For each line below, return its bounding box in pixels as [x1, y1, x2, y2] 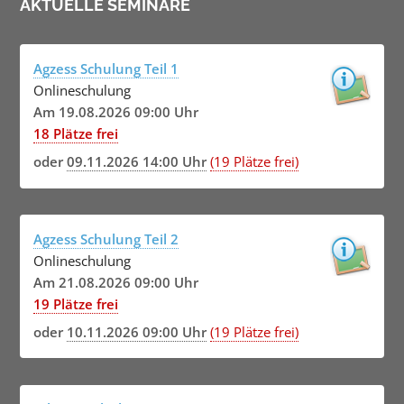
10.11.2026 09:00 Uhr [66, 322, 207, 341]
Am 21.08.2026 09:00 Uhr [32, 272, 198, 291]
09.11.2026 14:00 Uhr [66, 151, 207, 170]
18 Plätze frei [32, 124, 118, 142]
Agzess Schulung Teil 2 [32, 229, 179, 248]
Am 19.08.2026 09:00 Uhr [32, 102, 198, 121]
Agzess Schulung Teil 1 [32, 59, 179, 78]
